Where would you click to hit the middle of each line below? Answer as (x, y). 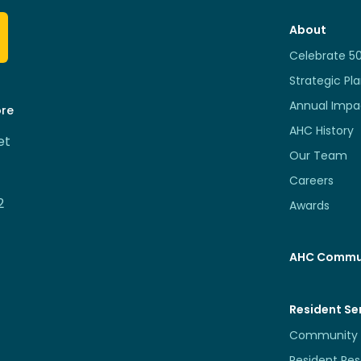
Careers (312, 180)
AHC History (322, 130)
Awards (310, 205)
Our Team (319, 155)
